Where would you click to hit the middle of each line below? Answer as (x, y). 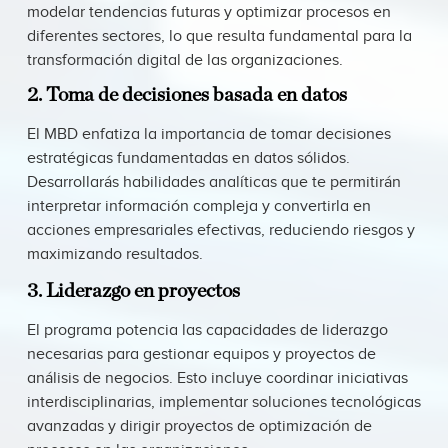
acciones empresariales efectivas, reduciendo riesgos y (221, 231)
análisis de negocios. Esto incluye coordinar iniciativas (217, 379)
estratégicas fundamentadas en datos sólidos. (188, 159)
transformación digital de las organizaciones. (185, 61)
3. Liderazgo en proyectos (137, 291)
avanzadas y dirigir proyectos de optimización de (199, 427)
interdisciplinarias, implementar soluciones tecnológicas (224, 403)
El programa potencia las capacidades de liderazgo (207, 331)
